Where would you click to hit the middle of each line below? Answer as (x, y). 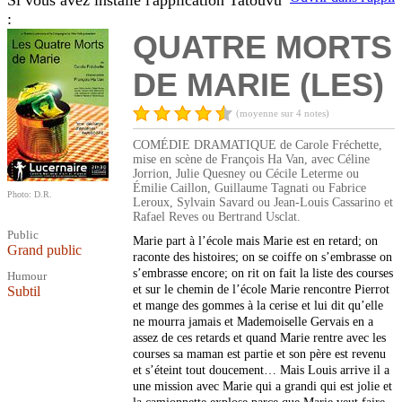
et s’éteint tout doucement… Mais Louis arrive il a (261, 371)
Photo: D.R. (30, 195)
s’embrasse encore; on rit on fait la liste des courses (263, 274)
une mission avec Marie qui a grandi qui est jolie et (262, 387)
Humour (27, 276)
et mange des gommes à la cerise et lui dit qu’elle (258, 306)
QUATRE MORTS (262, 48)
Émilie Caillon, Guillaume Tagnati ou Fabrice (249, 188)
